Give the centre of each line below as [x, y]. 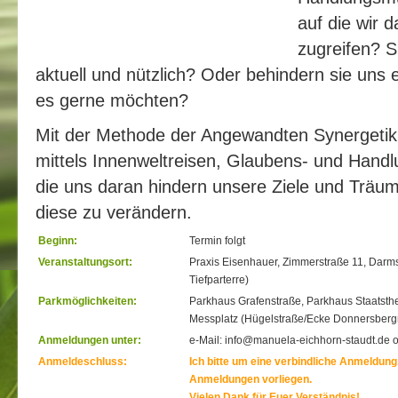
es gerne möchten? [112, 100]
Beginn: [58, 241]
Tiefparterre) [219, 280]
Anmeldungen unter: [90, 340]
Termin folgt [217, 241]
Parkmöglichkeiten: [88, 301]
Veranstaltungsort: [85, 262]
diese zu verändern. [114, 212]
